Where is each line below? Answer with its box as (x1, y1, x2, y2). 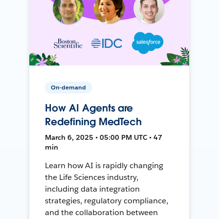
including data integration (45, 183, 140, 194)
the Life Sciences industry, (45, 172, 138, 182)
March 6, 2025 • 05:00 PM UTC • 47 (45, 132, 163, 142)
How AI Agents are (45, 101, 133, 114)
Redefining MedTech (45, 115, 142, 128)
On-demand (51, 83, 87, 91)
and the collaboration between (45, 207, 158, 218)
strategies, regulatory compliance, (45, 195, 168, 206)
